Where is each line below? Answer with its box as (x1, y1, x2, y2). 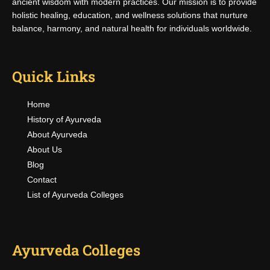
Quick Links (12, 67, 95, 86)
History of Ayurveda (27, 115, 101, 124)
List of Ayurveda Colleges (27, 190, 124, 199)
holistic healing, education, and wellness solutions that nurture (12, 10, 248, 20)
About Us (27, 145, 62, 154)
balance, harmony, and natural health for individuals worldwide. (12, 24, 252, 33)
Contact (27, 175, 57, 184)
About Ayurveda (27, 130, 87, 139)
